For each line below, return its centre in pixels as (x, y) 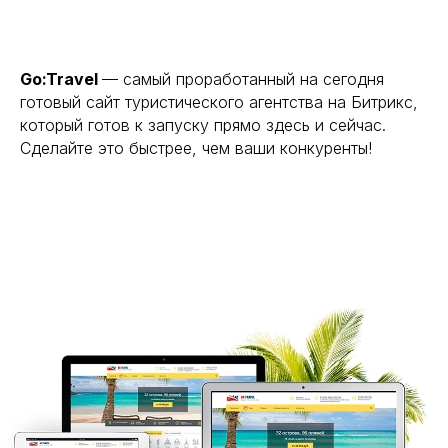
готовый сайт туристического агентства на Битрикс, (219, 102)
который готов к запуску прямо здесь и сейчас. (203, 125)
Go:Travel (61, 79)
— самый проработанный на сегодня (243, 79)
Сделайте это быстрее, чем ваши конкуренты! (196, 148)
